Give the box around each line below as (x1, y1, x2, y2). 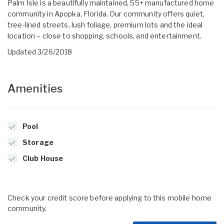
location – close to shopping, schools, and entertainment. (7, 31, 201, 40)
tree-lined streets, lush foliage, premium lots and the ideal (7, 20, 203, 29)
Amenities (7, 81, 63, 95)
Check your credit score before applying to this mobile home (7, 193, 212, 202)
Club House (22, 153, 63, 162)
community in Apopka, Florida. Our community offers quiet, (7, 9, 204, 18)
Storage (22, 137, 53, 146)
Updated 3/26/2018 (7, 47, 72, 56)
